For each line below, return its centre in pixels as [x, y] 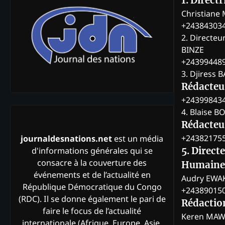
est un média [138, 139]
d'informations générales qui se [92, 151]
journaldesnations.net [66, 139]
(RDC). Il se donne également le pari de [92, 199]
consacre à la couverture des [92, 163]
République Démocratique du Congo [92, 187]
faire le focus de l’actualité [92, 211]
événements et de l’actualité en [92, 175]
